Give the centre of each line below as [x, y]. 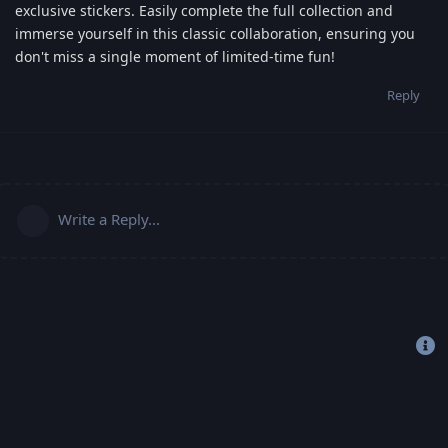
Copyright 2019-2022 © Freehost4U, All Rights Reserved [179, 345]
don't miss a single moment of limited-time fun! [175, 56]
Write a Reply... [109, 218]
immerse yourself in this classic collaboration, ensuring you [215, 33]
